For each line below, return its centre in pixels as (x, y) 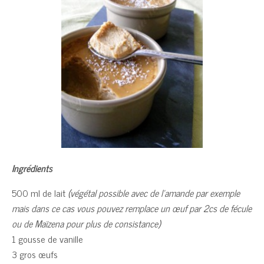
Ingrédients (32, 168)
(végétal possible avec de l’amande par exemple (154, 193)
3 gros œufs (35, 254)
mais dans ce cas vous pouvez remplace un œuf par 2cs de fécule (132, 208)
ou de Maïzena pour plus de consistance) (86, 223)
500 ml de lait (40, 193)
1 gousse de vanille (47, 239)
